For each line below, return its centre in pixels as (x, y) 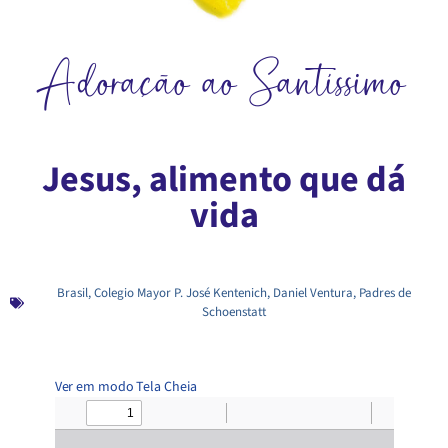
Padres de (384, 293)
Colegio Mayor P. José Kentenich (180, 293)
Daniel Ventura (312, 293)
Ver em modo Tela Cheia (125, 387)
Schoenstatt (233, 312)
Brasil (72, 293)
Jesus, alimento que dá (224, 180)
